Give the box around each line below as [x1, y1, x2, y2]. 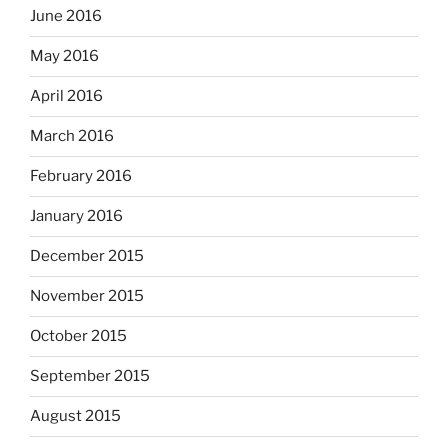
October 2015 [30, 327, 127, 346]
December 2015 [30, 247, 144, 266]
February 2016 [30, 167, 132, 186]
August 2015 [30, 407, 121, 426]
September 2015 [30, 367, 150, 386]
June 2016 [30, 7, 102, 26]
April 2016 [30, 87, 103, 106]
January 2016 [30, 207, 123, 226]
